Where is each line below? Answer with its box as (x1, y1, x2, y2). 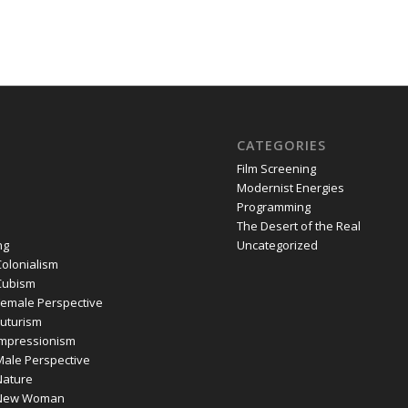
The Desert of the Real (237, 217, 362, 234)
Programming (237, 198, 311, 215)
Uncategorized (237, 236, 319, 253)
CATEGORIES (237, 136, 327, 154)
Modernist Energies (237, 178, 345, 196)
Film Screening (237, 159, 317, 177)
